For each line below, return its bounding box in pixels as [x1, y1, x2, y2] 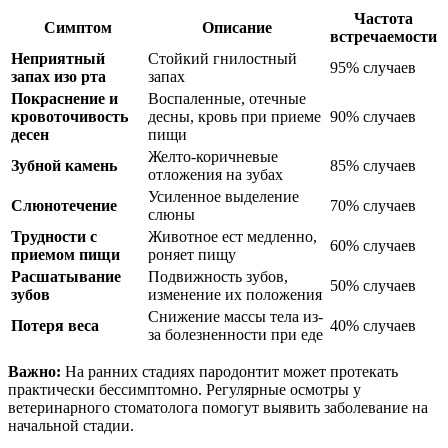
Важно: [8, 362, 61, 380]
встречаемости [330, 27, 437, 45]
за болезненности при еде [148, 325, 323, 343]
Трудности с [11, 227, 97, 245]
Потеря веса [11, 316, 99, 334]
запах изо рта [11, 67, 106, 85]
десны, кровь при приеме [148, 107, 321, 125]
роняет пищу [148, 245, 236, 263]
